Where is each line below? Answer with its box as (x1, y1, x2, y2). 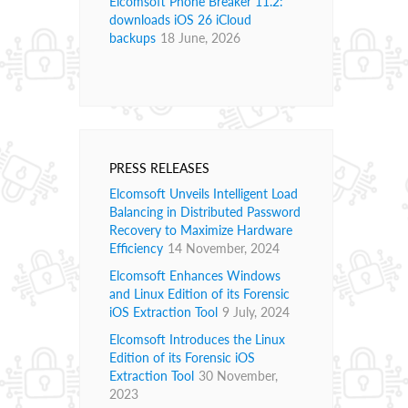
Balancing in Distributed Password (109, 204, 301, 220)
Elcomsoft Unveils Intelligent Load (109, 186, 298, 202)
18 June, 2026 (160, 30, 240, 46)
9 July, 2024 (222, 304, 290, 321)
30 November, (199, 368, 278, 384)
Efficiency (109, 240, 163, 257)
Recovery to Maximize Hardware (109, 222, 292, 239)
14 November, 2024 (168, 240, 280, 257)
